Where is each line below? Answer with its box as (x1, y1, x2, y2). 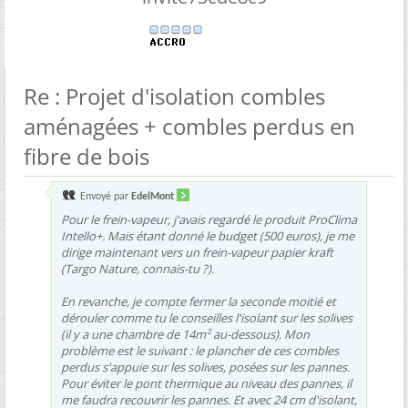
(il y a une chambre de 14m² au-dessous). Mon (61, 325, 310, 342)
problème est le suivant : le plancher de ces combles (61, 342, 339, 359)
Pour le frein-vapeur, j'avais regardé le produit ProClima (61, 210, 357, 228)
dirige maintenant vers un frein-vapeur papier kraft (61, 243, 333, 260)
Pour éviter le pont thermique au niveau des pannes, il (61, 374, 352, 392)
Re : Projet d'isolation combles (24, 80, 325, 111)
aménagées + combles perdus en (24, 110, 355, 141)
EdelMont (131, 190, 174, 202)
